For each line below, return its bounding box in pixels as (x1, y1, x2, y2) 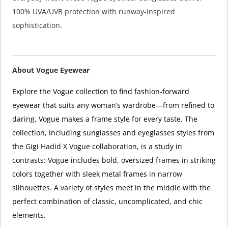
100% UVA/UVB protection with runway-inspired (12, 7, 175, 17)
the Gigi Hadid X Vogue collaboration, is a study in (12, 141, 182, 151)
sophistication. (12, 20, 62, 31)
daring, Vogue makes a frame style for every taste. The (12, 113, 197, 124)
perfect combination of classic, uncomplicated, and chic (12, 196, 203, 206)
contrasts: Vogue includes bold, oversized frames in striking (12, 155, 216, 165)
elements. (12, 210, 46, 220)
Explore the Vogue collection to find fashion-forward (12, 86, 189, 96)
